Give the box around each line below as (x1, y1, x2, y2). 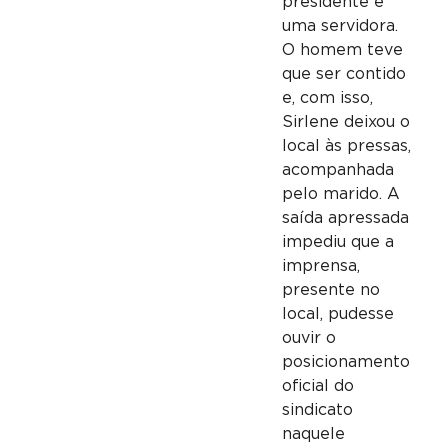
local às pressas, (281, 137, 411, 154)
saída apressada (281, 209, 409, 226)
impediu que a (281, 233, 394, 250)
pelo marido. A (281, 185, 400, 202)
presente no (281, 281, 380, 298)
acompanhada (281, 161, 394, 178)
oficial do (281, 377, 354, 394)
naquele (281, 425, 345, 442)
